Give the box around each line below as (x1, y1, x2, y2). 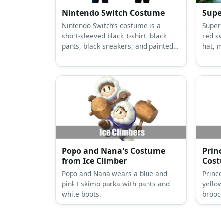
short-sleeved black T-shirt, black (62, 31, 167, 41)
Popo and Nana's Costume (62, 146, 165, 157)
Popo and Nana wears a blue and (62, 169, 167, 179)
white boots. (62, 189, 101, 199)
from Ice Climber (62, 155, 127, 167)
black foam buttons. (62, 62, 125, 72)
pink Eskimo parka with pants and (62, 179, 170, 189)
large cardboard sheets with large (62, 52, 171, 62)
